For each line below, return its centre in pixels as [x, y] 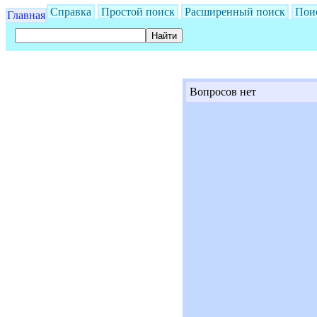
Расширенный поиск [235, 12]
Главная [26, 15]
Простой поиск [138, 12]
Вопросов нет [223, 92]
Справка [71, 12]
